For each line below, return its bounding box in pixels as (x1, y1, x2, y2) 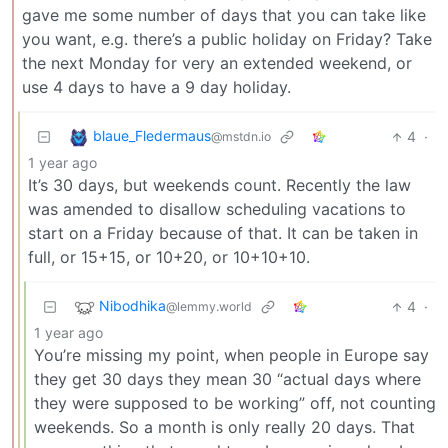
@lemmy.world (166, 299, 252, 315)
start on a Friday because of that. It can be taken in (28, 223, 418, 244)
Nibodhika (99, 297, 166, 315)
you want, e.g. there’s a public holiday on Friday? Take (22, 29, 432, 50)
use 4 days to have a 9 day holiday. (22, 77, 291, 98)
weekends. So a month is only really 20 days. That (34, 417, 415, 438)
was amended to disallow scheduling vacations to (28, 199, 406, 220)
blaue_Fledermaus (93, 127, 211, 145)
